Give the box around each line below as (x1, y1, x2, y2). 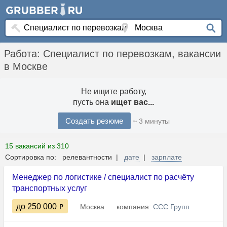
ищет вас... (111, 98, 154, 107)
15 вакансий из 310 (5, 142, 69, 150)
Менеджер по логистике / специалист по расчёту (12, 173, 194, 182)
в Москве (4, 61, 48, 72)
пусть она (73, 98, 111, 107)
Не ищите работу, (81, 87, 146, 96)
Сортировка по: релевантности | (5, 153, 124, 162)
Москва (80, 203, 104, 211)
